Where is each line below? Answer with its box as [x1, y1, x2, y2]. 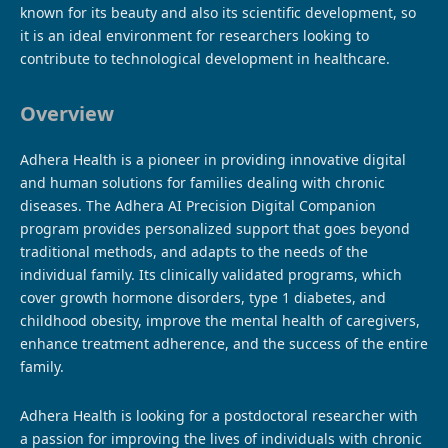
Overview [20, 99, 114, 127]
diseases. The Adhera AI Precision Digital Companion [20, 195, 376, 215]
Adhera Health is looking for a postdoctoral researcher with [20, 405, 418, 425]
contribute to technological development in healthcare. [20, 48, 390, 68]
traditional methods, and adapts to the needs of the [20, 241, 368, 261]
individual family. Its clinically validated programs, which [20, 264, 402, 284]
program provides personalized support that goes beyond [20, 218, 410, 238]
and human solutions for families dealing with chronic [20, 172, 385, 192]
